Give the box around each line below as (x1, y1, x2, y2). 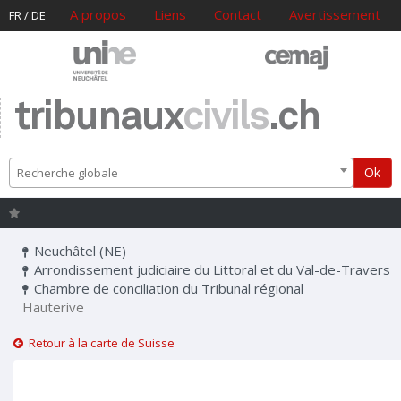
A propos (70, 5, 126, 23)
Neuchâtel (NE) (30, 242, 126, 260)
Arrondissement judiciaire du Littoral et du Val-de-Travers (30, 260, 390, 279)
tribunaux (14, 98, 183, 139)
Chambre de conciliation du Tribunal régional (30, 279, 303, 298)
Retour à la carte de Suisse (23, 335, 175, 352)
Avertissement (289, 5, 380, 23)
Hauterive (22, 298, 84, 317)
